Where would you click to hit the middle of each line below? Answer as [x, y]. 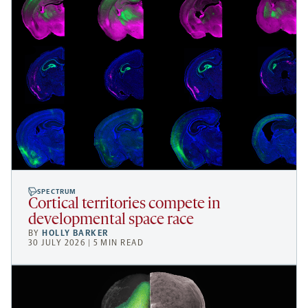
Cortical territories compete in [124, 205]
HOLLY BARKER [75, 233]
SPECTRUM [57, 192]
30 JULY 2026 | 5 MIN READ [86, 243]
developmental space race [111, 221]
